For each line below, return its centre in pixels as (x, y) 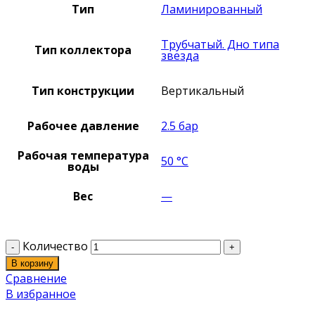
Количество (55, 246)
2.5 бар (180, 126)
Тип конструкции (83, 91)
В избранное (41, 294)
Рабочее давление (83, 126)
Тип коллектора (83, 50)
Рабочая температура (83, 155)
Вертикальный (202, 91)
